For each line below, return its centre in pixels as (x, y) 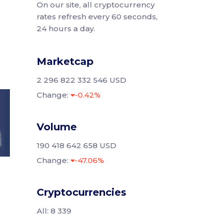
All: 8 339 (54, 211)
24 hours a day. (66, 28)
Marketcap (65, 61)
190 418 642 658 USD (76, 145)
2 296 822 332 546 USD (81, 80)
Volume (56, 127)
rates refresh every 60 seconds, (97, 17)
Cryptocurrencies (81, 192)
